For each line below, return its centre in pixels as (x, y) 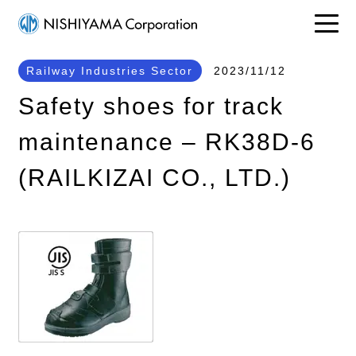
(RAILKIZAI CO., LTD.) (154, 177)
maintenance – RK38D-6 (166, 141)
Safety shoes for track (151, 106)
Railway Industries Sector (110, 71)
